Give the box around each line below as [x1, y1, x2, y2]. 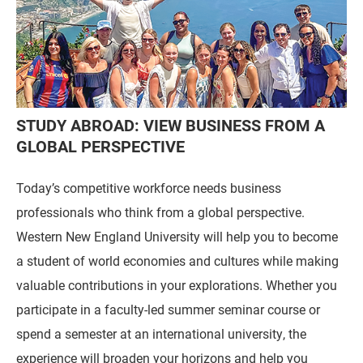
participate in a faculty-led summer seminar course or [16, 301, 320, 318]
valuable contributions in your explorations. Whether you [16, 276, 337, 294]
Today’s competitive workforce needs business [16, 179, 281, 197]
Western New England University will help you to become [16, 228, 338, 246]
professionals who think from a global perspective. [16, 203, 305, 221]
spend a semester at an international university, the [16, 325, 306, 343]
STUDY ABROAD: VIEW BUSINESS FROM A [16, 114, 325, 136]
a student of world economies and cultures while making [16, 252, 339, 270]
